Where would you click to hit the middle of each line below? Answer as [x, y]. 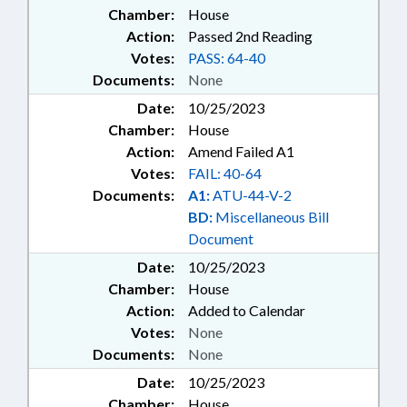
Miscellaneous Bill [271, 217]
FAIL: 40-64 [225, 174]
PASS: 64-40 [227, 58]
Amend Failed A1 [241, 152]
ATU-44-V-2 [251, 195]
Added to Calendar [247, 311]
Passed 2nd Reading [250, 36]
